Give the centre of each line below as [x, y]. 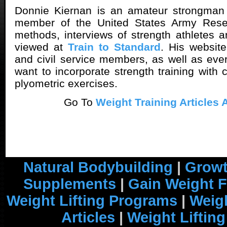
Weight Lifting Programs [92, 201]
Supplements [70, 184]
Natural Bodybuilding [98, 167]
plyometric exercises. [66, 83]
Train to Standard [114, 47]
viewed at [41, 47]
